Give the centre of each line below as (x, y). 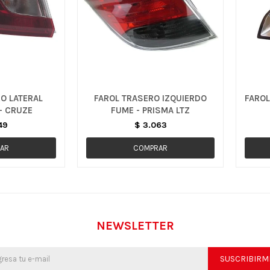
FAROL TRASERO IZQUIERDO (150, 98)
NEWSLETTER (135, 226)
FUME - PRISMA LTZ (150, 110)
